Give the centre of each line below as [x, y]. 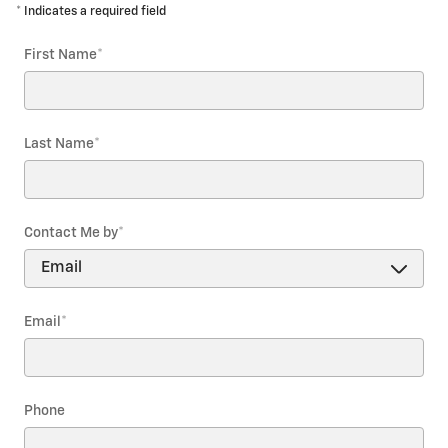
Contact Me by [71, 232]
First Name [60, 54]
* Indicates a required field [91, 11]
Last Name [59, 143]
